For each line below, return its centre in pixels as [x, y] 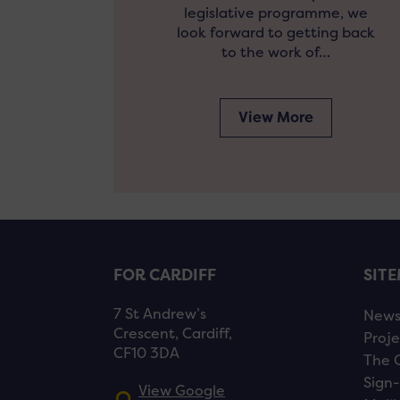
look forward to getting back [275, 32]
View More [275, 117]
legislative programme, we [275, 12]
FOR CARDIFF [165, 275]
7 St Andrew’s [160, 313]
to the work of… [275, 52]
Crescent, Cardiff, [173, 333]
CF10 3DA [146, 353]
